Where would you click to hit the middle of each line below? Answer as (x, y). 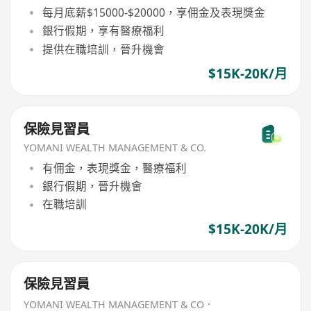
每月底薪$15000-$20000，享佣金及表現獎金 (153, 13)
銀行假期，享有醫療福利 (103, 31)
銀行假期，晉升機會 (92, 186)
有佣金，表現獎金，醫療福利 (114, 168)
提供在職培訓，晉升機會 (103, 49)
